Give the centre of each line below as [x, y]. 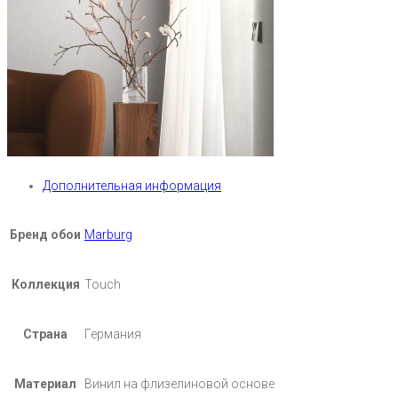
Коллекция [45, 285]
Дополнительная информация [132, 186]
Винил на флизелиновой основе [179, 384]
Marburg [108, 235]
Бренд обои [45, 235]
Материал [45, 384]
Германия [113, 334]
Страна [45, 334]
